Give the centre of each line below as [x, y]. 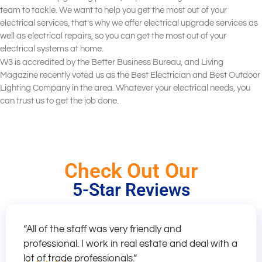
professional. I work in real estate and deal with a [130, 244]
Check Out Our [131, 171]
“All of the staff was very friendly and [102, 229]
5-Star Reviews [131, 189]
